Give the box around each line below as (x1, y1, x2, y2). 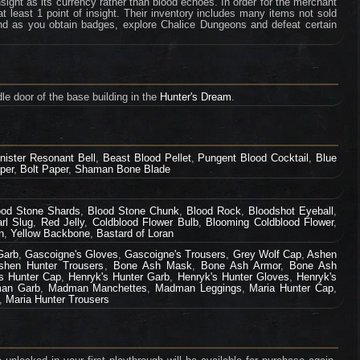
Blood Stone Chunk (88, 205, 180, 217)
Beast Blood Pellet (102, 152, 191, 164)
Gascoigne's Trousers (125, 248, 227, 260)
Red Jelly (40, 216, 85, 228)
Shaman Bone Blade (75, 163, 171, 175)
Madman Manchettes (47, 282, 148, 294)
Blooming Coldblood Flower (206, 216, 333, 228)
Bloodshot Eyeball (248, 205, 334, 217)
